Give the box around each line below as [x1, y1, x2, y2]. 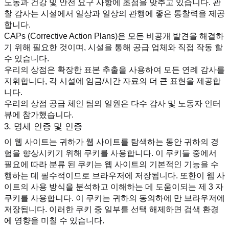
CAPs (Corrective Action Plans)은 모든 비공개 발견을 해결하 [4, 31, 224, 40]
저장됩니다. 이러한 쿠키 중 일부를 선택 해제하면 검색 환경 [4, 204, 219, 214]
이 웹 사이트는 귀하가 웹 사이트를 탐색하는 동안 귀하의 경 [4, 137, 219, 146]
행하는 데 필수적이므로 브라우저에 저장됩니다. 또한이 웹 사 [4, 171, 225, 180]
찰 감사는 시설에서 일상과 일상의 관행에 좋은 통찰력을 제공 [4, 9, 225, 18]
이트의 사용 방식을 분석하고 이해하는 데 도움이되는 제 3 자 [4, 182, 223, 191]
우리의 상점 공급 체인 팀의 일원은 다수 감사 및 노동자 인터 [4, 99, 221, 108]
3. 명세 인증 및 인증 [4, 121, 82, 131]
